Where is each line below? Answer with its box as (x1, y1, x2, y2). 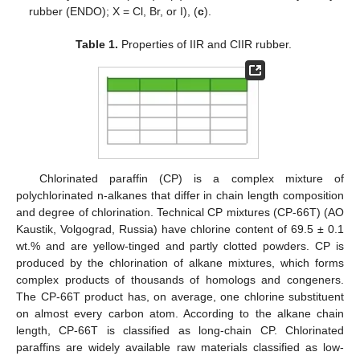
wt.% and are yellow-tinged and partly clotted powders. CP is (16, 239, 344, 253)
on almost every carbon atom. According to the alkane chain (16, 307, 344, 321)
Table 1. (75, 37, 118, 51)
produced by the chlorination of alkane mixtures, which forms (16, 256, 344, 270)
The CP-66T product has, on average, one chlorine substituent (16, 290, 344, 304)
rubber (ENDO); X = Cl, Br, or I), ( (29, 4, 198, 18)
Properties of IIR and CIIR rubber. (117, 37, 292, 51)
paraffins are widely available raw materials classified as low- (16, 341, 344, 354)
